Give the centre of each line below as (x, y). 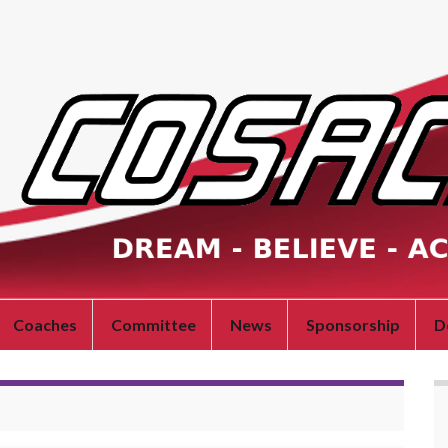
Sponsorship (353, 324)
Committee (153, 324)
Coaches (45, 324)
